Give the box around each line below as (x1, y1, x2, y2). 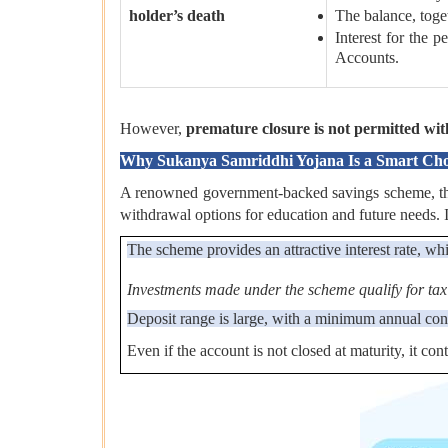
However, (120, 120, 186, 138)
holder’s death (129, 7, 225, 25)
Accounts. (335, 49, 399, 70)
